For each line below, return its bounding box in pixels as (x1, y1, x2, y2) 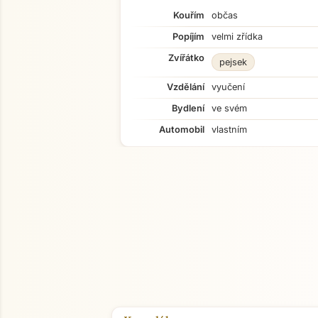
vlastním (212, 124, 247, 135)
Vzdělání (167, 82, 204, 92)
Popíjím (172, 31, 204, 42)
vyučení (212, 82, 245, 92)
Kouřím (173, 10, 204, 21)
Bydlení (172, 103, 204, 114)
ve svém (212, 103, 247, 114)
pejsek (219, 57, 247, 67)
